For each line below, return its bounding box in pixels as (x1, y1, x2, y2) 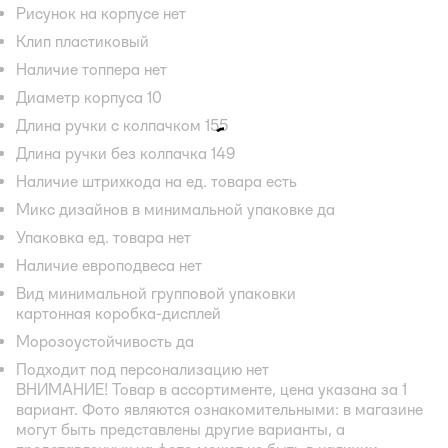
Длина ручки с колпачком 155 (16, 115, 228, 135)
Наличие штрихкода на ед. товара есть (16, 171, 297, 191)
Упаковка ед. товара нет (16, 227, 191, 247)
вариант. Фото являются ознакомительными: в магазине (16, 399, 423, 419)
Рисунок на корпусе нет (16, 3, 186, 23)
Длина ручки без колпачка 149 (16, 143, 235, 163)
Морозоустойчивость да (16, 331, 194, 351)
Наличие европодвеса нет (16, 255, 202, 275)
